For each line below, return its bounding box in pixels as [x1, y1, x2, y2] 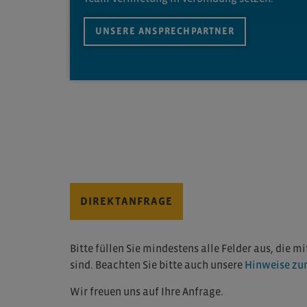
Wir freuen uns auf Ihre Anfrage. [70, 285, 223, 297]
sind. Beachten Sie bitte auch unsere [70, 258, 245, 271]
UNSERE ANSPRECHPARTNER [95, 25, 235, 36]
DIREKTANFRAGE [80, 195, 173, 207]
